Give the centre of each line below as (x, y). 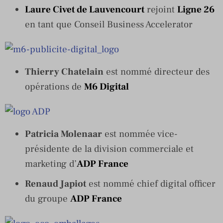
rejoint (161, 9)
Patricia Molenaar (63, 134)
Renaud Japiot (56, 183)
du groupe (48, 198)
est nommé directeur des (157, 71)
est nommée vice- (140, 134)
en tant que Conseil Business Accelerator (109, 24)
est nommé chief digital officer (151, 183)
